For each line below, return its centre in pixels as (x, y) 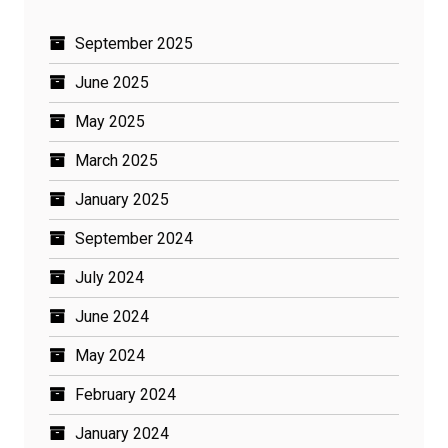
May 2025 (110, 121)
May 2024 (110, 355)
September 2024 (134, 238)
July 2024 (109, 277)
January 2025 (122, 199)
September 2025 (134, 43)
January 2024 (122, 433)
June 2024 (112, 316)
